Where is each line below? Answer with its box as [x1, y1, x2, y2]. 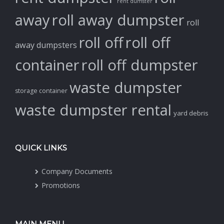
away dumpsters [15, 39, 77, 51]
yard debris [173, 108, 208, 118]
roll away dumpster [52, 10, 184, 30]
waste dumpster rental [15, 100, 171, 120]
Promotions [41, 180, 80, 190]
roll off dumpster [81, 55, 198, 75]
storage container [15, 86, 67, 95]
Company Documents [41, 166, 112, 176]
